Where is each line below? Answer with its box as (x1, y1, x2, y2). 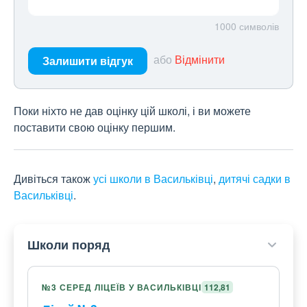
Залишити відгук (42, 53, 133, 69)
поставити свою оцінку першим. (14, 119, 175, 136)
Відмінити (175, 51, 225, 68)
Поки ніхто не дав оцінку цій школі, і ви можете (14, 103, 251, 119)
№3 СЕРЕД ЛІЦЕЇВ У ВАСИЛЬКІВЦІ (42, 281, 201, 294)
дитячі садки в (219, 171, 291, 187)
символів (239, 19, 279, 34)
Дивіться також (14, 171, 93, 187)
